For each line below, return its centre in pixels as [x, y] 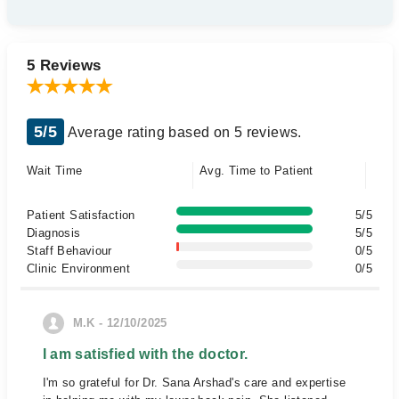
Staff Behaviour [69, 251]
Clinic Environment [79, 269]
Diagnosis [54, 233]
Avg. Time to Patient [256, 171]
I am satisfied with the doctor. [145, 354]
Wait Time [55, 171]
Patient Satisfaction [81, 215]
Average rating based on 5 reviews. [183, 132]
